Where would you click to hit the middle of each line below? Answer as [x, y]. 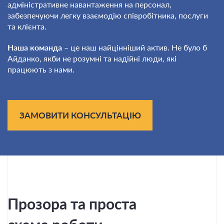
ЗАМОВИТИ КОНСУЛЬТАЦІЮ [80, 115]
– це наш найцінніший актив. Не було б [134, 47]
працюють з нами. [41, 69]
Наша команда [35, 47]
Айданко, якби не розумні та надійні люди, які [92, 58]
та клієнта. [27, 26]
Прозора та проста [72, 203]
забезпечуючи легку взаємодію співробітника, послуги [108, 15]
